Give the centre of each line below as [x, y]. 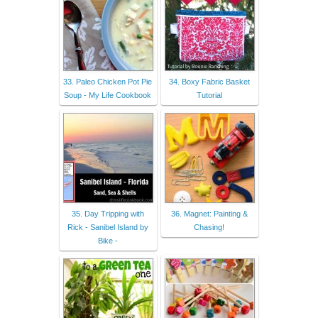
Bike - [108, 241]
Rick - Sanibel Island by [108, 227]
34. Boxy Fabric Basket [209, 82]
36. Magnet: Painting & [209, 214]
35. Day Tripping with [108, 214]
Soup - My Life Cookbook [108, 95]
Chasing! [209, 227]
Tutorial [209, 95]
